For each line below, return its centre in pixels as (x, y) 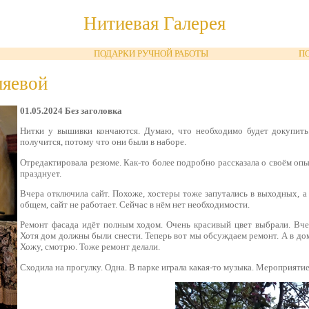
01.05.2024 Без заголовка (71, 111)
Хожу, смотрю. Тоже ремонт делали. (90, 247)
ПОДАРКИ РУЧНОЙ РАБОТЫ (151, 53)
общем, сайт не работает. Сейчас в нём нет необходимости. (135, 204)
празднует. (41, 173)
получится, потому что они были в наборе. (103, 142)
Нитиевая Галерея (154, 23)
